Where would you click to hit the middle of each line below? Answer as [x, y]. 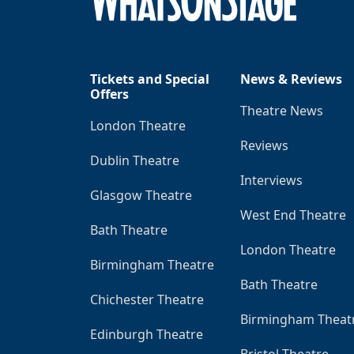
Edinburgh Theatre [147, 334]
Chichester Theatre [147, 299]
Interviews [271, 180]
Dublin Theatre [135, 160]
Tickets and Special [150, 79]
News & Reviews [291, 79]
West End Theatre [293, 215]
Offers [109, 94]
